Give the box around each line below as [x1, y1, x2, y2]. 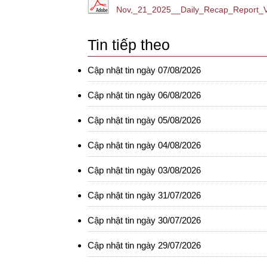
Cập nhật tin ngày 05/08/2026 [88, 115, 201, 125]
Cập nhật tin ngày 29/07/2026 [88, 240, 201, 250]
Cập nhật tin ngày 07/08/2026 [88, 65, 201, 75]
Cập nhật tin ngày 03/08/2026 [88, 165, 201, 175]
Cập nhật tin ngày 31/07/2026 [88, 190, 201, 200]
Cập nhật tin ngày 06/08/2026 [88, 90, 201, 100]
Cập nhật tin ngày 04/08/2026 [88, 140, 201, 150]
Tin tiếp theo [88, 36, 170, 53]
